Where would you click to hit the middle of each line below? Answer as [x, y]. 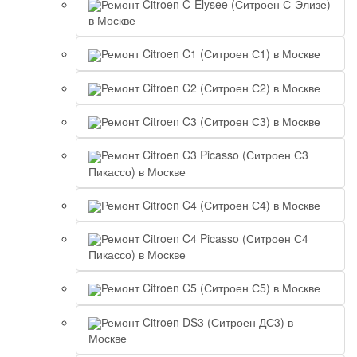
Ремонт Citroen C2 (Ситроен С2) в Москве [211, 87]
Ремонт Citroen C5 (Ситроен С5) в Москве [211, 288]
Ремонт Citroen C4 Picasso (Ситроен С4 [205, 239]
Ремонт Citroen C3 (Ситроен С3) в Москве [211, 122]
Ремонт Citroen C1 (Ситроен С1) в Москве [211, 54]
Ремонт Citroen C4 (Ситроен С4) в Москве [211, 204]
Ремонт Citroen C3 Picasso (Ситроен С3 [205, 155]
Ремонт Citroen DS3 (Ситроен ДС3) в [197, 322]
